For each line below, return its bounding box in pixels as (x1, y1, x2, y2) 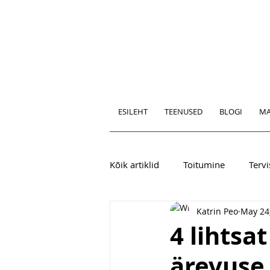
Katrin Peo (196, 205, 238, 217)
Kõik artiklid (110, 158, 159, 171)
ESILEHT (118, 106, 148, 117)
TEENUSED (165, 106, 202, 117)
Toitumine (183, 158, 225, 171)
